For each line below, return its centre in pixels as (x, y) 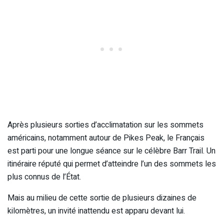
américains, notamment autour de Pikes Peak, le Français (106, 138)
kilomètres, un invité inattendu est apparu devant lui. (96, 211)
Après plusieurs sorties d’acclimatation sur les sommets (105, 125)
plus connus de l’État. (44, 177)
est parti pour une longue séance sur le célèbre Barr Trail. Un (111, 151)
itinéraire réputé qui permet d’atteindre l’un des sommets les (112, 164)
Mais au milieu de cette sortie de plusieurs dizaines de (102, 198)
